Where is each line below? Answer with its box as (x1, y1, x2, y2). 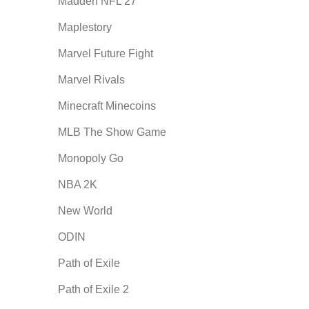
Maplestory (57, 21, 112, 33)
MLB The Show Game (57, 126, 166, 138)
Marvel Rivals (57, 74, 125, 86)
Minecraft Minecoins (57, 100, 156, 112)
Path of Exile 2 (57, 283, 129, 295)
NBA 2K (57, 179, 97, 190)
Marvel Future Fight (57, 48, 153, 59)
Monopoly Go (57, 152, 123, 164)
